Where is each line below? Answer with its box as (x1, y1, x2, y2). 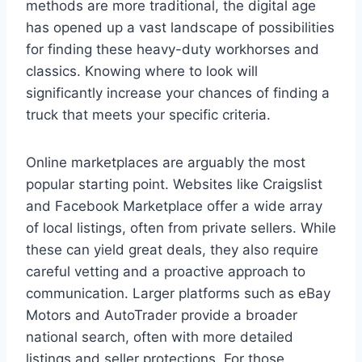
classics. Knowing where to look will (26, 62, 258, 79)
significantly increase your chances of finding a (26, 84, 330, 101)
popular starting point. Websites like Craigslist (26, 175, 322, 192)
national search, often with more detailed (26, 328, 293, 345)
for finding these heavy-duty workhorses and (26, 40, 319, 57)
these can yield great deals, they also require (26, 241, 318, 258)
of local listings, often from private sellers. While (26, 219, 336, 236)
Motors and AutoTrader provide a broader (26, 306, 297, 323)
